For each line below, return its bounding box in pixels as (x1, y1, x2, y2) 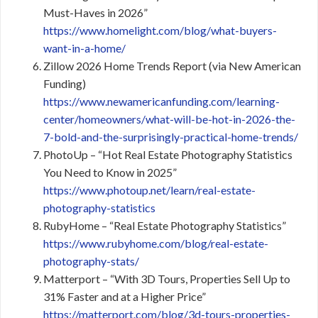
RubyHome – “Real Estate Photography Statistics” (43, 219, 286, 232)
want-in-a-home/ (43, 41, 126, 55)
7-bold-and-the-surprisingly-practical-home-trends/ (43, 130, 298, 143)
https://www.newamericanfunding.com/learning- (43, 94, 280, 108)
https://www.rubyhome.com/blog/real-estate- (43, 236, 268, 250)
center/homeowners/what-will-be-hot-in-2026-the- (43, 112, 295, 126)
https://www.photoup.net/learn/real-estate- (43, 183, 256, 197)
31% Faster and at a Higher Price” (43, 290, 206, 303)
